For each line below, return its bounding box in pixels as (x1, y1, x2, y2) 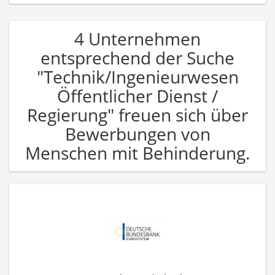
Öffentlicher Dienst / (57, 83, 218, 107)
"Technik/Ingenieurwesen (36, 64, 239, 88)
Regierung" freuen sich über (27, 103, 248, 126)
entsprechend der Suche (41, 45, 234, 69)
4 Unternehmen (74, 26, 201, 50)
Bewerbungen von (64, 122, 211, 145)
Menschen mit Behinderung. (25, 141, 250, 165)
